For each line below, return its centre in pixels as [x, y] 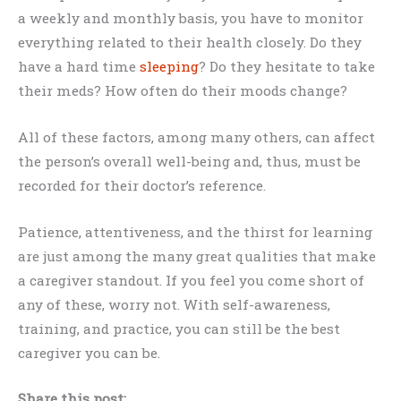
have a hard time [79, 67]
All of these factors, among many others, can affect [196, 137]
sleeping [169, 67]
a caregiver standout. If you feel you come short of [191, 280]
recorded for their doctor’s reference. [142, 185]
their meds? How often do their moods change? [183, 91]
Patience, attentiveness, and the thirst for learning [195, 231]
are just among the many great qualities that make [197, 256]
